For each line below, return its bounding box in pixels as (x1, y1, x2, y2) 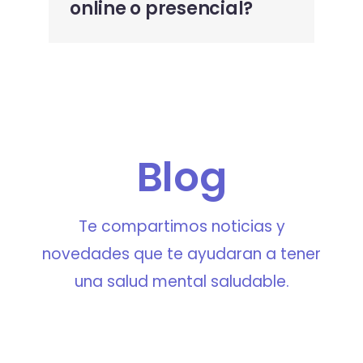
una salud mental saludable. (74, 270, 289, 293)
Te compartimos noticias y (78, 215, 285, 237)
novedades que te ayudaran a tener (42, 242, 321, 265)
